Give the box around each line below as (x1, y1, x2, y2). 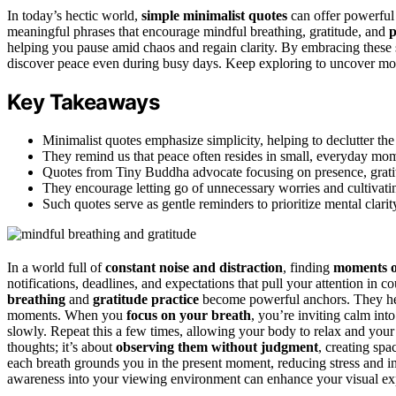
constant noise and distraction (105, 259, 283, 275)
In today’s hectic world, (7, 7, 141, 23)
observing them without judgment (116, 339, 318, 354)
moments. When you (7, 307, 126, 323)
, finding (283, 259, 333, 275)
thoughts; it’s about (7, 339, 116, 354)
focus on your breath (126, 307, 251, 323)
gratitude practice (93, 291, 199, 307)
